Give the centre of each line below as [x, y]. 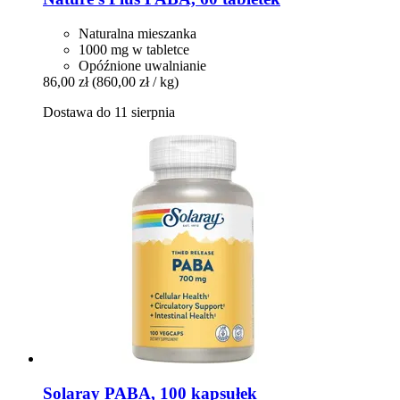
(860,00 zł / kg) [135, 82]
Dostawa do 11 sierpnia [109, 112]
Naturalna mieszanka [137, 34]
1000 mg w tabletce [134, 50]
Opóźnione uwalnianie [142, 66]
